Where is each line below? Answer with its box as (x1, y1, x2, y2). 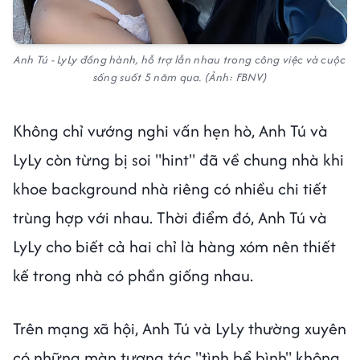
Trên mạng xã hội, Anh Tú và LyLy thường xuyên (13, 316, 346, 340)
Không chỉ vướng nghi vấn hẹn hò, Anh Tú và (13, 118, 328, 142)
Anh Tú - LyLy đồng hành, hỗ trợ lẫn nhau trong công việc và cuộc (14, 51, 346, 67)
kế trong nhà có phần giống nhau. (13, 263, 253, 287)
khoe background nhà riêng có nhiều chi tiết (13, 176, 327, 200)
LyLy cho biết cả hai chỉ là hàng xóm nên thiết (13, 234, 336, 258)
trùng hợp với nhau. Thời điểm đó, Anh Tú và (13, 205, 327, 229)
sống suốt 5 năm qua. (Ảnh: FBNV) (92, 68, 268, 85)
